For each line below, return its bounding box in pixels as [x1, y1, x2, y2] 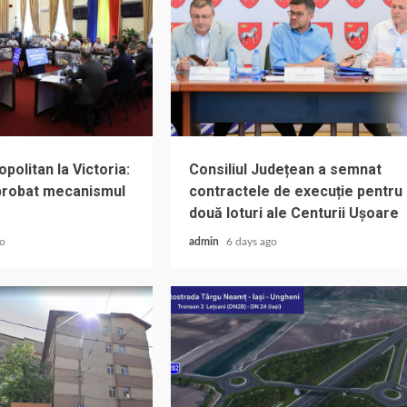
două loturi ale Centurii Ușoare [189, 204, 400, 222]
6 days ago [226, 236, 278, 247]
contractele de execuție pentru [189, 183, 403, 200]
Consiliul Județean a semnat [189, 161, 382, 178]
